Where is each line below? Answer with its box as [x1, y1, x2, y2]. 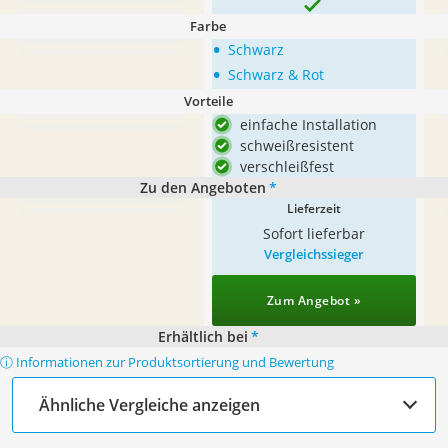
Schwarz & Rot [228, 65, 324, 84]
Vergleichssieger [264, 245, 364, 263]
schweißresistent [240, 136, 354, 155]
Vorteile [183, 92, 233, 110]
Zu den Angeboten [139, 178, 266, 197]
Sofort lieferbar [263, 224, 365, 243]
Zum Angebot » [266, 292, 362, 309]
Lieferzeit [287, 200, 341, 217]
